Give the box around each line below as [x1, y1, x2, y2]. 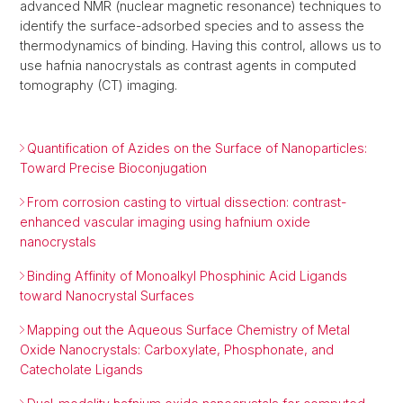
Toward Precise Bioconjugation [20, 160, 207, 176]
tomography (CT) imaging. [20, 77, 177, 94]
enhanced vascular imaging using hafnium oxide [20, 214, 310, 230]
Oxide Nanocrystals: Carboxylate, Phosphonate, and [20, 342, 334, 358]
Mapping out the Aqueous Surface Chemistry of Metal [27, 322, 350, 338]
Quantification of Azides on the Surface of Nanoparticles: [27, 140, 367, 157]
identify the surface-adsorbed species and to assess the [20, 18, 364, 34]
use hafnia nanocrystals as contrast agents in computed [20, 58, 356, 74]
